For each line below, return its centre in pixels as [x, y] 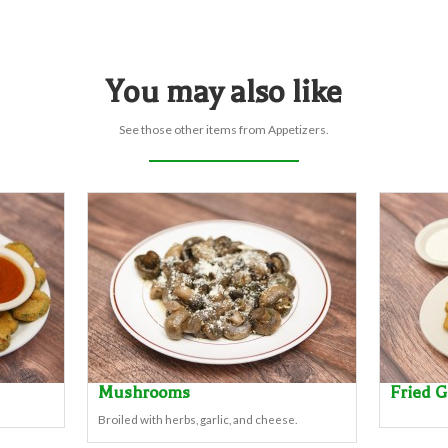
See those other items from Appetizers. [224, 129]
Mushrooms [144, 392]
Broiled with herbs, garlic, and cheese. [197, 419]
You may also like [224, 91]
